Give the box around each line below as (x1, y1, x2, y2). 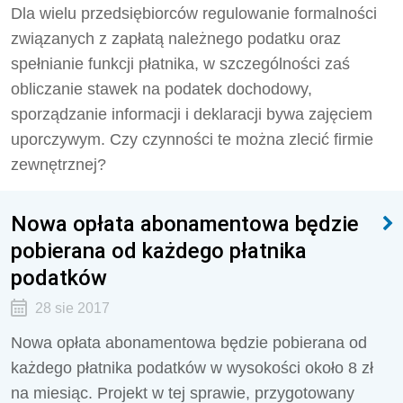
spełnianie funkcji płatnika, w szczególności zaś (11, 55, 350, 73)
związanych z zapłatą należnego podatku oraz (11, 30, 341, 48)
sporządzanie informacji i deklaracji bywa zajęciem (11, 105, 372, 123)
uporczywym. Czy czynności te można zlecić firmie (11, 130, 373, 148)
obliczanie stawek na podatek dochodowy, (11, 80, 312, 98)
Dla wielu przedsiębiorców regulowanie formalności (11, 4, 377, 22)
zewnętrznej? (11, 156, 106, 174)
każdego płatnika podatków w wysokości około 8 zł (11, 359, 373, 377)
